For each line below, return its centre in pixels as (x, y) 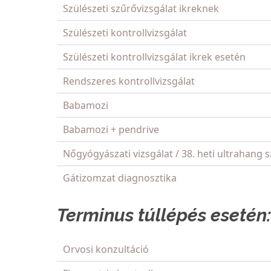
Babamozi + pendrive (111, 130)
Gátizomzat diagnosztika (120, 178)
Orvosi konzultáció (106, 250)
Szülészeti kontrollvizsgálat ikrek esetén (154, 57)
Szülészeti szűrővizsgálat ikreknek (141, 9)
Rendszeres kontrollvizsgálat (129, 81)
